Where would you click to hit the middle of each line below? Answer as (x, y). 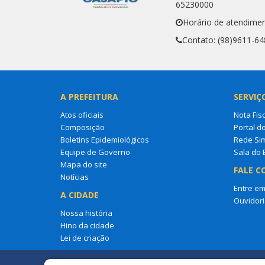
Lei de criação (85, 237)
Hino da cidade (87, 225)
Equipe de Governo (95, 152)
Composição (83, 127)
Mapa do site (84, 164)
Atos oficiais (82, 114)
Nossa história (86, 213)
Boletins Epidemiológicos (105, 139)
